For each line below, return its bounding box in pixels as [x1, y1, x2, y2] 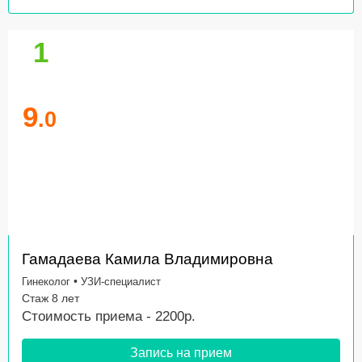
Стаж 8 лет [22, 292, 79, 305]
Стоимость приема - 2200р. [22, 309, 196, 325]
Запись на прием [130, 346, 232, 360]
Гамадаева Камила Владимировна [22, 250, 273, 268]
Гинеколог [22, 276, 70, 288]
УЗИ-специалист [81, 276, 161, 288]
